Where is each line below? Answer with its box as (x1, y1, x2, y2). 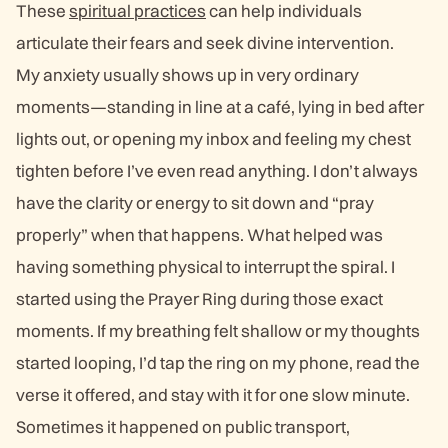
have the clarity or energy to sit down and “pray (16, 192, 374, 213)
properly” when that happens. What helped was (16, 224, 383, 245)
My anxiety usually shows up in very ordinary (16, 64, 359, 85)
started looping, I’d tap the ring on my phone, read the (16, 352, 420, 373)
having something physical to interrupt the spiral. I (16, 256, 395, 277)
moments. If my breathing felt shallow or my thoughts (16, 320, 420, 341)
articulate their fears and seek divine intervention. (16, 32, 394, 53)
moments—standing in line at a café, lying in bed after (16, 96, 424, 117)
